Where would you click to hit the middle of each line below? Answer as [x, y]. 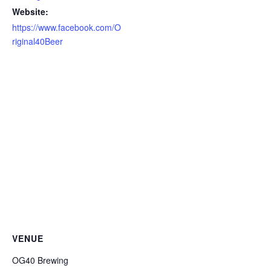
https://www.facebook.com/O [67, 27]
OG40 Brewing [40, 260]
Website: [30, 11]
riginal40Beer [38, 41]
